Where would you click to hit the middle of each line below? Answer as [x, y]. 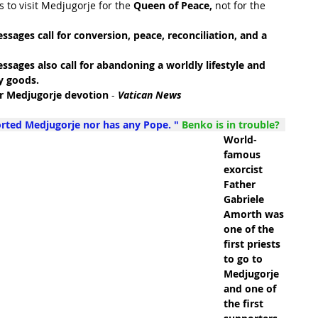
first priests [253, 244]
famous [243, 154]
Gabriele [245, 199]
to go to [245, 259]
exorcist [245, 169]
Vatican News [150, 95]
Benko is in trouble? [234, 125]
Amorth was [255, 214]
